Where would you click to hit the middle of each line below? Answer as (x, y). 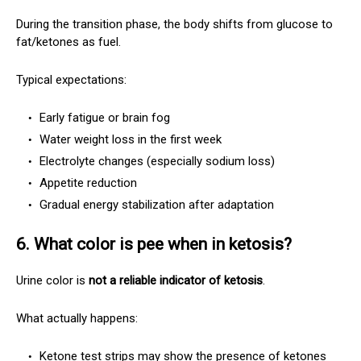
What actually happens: (77, 318)
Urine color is (52, 280)
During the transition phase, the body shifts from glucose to (174, 24)
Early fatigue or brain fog (103, 117)
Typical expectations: (71, 79)
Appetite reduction (87, 183)
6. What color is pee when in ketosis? (154, 244)
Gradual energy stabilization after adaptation (155, 204)
